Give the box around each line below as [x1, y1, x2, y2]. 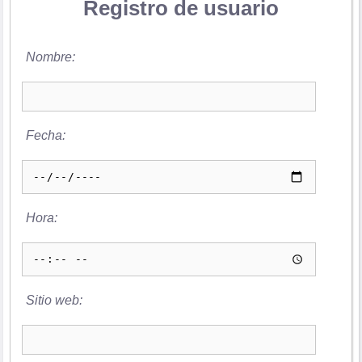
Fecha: [25, 128, 65, 142]
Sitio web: [25, 293, 82, 307]
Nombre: [25, 49, 75, 64]
